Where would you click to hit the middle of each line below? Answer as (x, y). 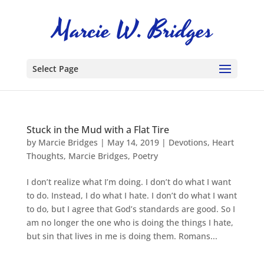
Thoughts (45, 156)
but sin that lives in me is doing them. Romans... (122, 236)
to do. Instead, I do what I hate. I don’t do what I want (131, 195)
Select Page (55, 69)
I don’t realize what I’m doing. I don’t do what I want (128, 182)
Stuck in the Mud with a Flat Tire (98, 130)
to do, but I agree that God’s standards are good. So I (131, 209)
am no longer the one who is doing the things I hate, (130, 222)
